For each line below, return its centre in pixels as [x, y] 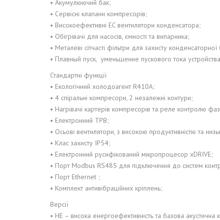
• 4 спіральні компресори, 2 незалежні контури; [122, 98]
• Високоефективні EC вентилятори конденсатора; [125, 25]
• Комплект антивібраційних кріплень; [106, 188]
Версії [59, 204]
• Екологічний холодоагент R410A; [102, 86]
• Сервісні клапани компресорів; [99, 14]
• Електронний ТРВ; [80, 120]
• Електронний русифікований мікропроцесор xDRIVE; [132, 154]
